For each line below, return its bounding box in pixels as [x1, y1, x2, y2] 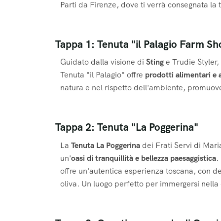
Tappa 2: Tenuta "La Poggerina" [55, 120, 198, 134]
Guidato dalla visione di [60, 57, 146, 68]
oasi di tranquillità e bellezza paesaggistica [71, 153, 216, 163]
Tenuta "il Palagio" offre [60, 70, 145, 80]
